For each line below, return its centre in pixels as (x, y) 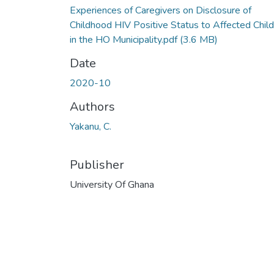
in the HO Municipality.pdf (125, 39)
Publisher (97, 165)
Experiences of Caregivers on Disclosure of (161, 10)
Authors (92, 106)
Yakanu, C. (91, 126)
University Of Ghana (112, 184)
